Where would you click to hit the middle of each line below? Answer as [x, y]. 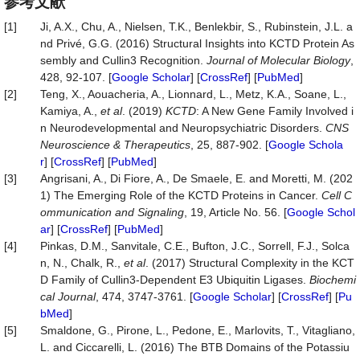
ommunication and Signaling [112, 212]
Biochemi [333, 280]
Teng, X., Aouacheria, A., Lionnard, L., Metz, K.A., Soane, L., [193, 94]
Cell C [337, 195]
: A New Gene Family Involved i [275, 111]
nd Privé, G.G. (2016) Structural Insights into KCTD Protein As [197, 43]
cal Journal [68, 297]
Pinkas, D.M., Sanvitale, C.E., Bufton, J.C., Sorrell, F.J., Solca [195, 246]
